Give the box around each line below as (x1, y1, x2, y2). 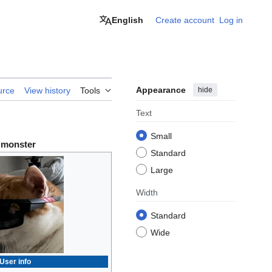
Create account (155, 15, 214, 25)
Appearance (136, 85, 186, 95)
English (112, 15, 143, 25)
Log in (219, 15, 243, 25)
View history (24, 86, 70, 96)
